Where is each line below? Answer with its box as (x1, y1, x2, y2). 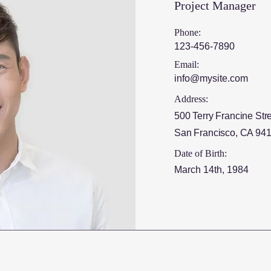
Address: (174, 94, 208, 104)
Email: (174, 59, 199, 70)
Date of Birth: (174, 148, 227, 158)
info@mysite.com (174, 73, 248, 83)
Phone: (174, 27, 201, 38)
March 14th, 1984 (174, 165, 249, 175)
